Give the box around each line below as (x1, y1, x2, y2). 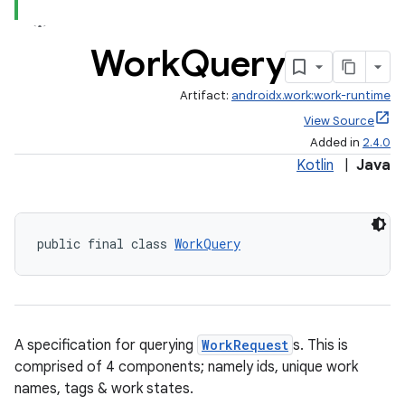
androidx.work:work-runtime (231, 88, 391, 103)
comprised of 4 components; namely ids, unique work (14, 358, 358, 376)
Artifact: (180, 88, 231, 103)
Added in (310, 135, 363, 150)
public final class (37, 235, 174, 252)
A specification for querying (14, 336, 197, 354)
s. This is (293, 336, 348, 354)
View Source (304, 113, 374, 128)
